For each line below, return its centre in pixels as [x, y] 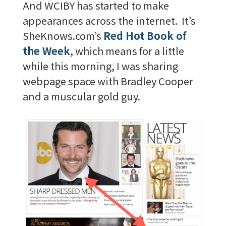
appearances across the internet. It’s [109, 21]
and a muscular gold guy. [81, 96]
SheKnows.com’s [63, 36]
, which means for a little [127, 51]
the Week [46, 51]
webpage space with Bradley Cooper [108, 81]
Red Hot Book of [145, 36]
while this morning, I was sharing [100, 66]
